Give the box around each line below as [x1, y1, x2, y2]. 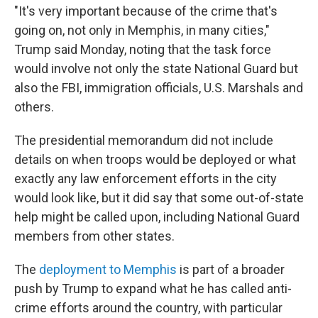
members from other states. [14, 229, 175, 243]
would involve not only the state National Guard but [14, 61, 298, 76]
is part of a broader [177, 262, 285, 277]
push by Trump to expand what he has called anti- [14, 281, 292, 296]
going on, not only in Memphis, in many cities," [14, 23, 270, 38]
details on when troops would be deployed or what [14, 152, 296, 167]
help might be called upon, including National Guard [14, 209, 300, 224]
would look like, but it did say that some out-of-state [14, 190, 304, 205]
